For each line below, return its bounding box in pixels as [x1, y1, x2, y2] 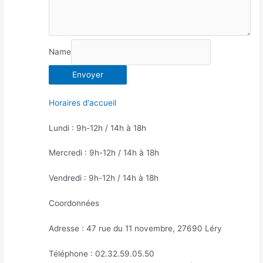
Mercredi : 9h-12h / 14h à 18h [48, 148, 159, 158]
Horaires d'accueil [48, 97, 116, 107]
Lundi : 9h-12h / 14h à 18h [48, 123, 146, 133]
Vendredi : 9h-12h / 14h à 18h [48, 173, 159, 183]
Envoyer [72, 69, 103, 79]
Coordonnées [48, 198, 99, 208]
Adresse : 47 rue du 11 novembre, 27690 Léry [48, 224, 222, 234]
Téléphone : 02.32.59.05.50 [48, 248, 154, 258]
